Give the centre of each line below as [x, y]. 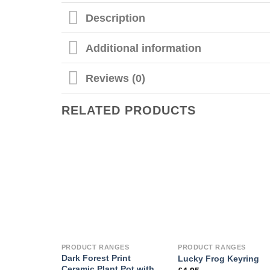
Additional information [144, 48]
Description [116, 18]
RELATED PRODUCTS [129, 110]
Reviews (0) [116, 79]
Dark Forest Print [96, 258]
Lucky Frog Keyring [219, 258]
